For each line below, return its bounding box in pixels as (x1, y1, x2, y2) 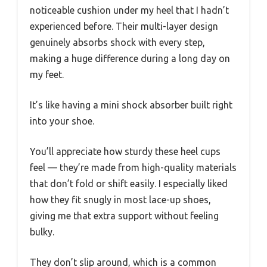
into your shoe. (30, 115, 94, 126)
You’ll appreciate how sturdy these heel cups (30, 145, 221, 157)
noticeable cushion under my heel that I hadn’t (30, 4, 229, 15)
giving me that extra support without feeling (30, 210, 219, 221)
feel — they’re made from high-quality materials (30, 162, 237, 173)
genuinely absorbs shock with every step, (30, 36, 205, 48)
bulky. (30, 226, 54, 237)
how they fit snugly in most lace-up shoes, (30, 194, 211, 205)
